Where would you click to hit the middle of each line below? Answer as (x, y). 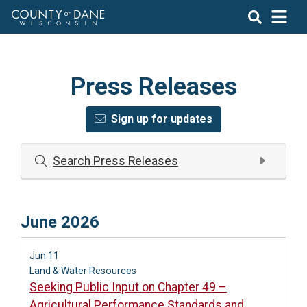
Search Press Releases (115, 161)
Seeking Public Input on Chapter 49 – (128, 287)
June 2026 (60, 222)
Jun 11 (44, 256)
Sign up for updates (162, 119)
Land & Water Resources (83, 271)
